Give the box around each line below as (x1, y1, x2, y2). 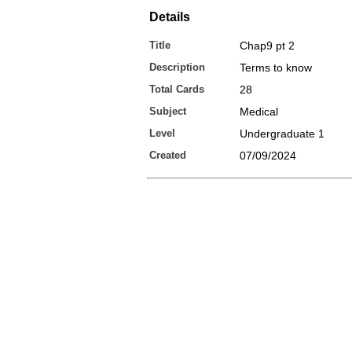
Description (149, 61, 205, 73)
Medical (240, 105, 278, 118)
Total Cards (149, 83, 204, 95)
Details (149, 10, 190, 24)
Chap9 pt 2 (240, 39, 295, 52)
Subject (149, 105, 186, 117)
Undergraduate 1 (240, 127, 324, 140)
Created (149, 149, 186, 161)
